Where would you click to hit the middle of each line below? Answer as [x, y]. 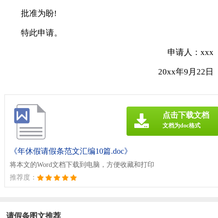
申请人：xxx [182, 53]
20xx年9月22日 [186, 72]
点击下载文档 [186, 115]
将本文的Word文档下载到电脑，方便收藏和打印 [82, 165]
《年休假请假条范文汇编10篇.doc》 [71, 151]
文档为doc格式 [182, 126]
